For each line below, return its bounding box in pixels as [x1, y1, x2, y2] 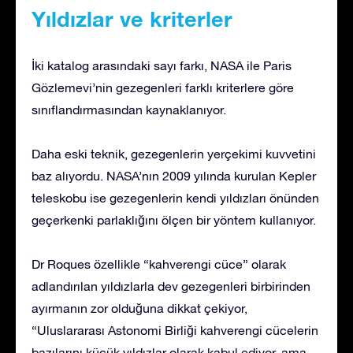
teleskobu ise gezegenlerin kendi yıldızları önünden [32, 190, 319, 205]
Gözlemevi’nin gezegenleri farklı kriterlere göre [32, 80, 294, 95]
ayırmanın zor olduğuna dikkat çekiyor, [32, 300, 247, 315]
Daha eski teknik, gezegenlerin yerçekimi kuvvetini [32, 146, 316, 161]
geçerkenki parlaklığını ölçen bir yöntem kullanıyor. [32, 212, 316, 227]
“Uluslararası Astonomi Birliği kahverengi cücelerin [32, 322, 318, 337]
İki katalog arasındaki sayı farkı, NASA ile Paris [32, 58, 292, 72]
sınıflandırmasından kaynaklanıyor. [32, 102, 226, 117]
